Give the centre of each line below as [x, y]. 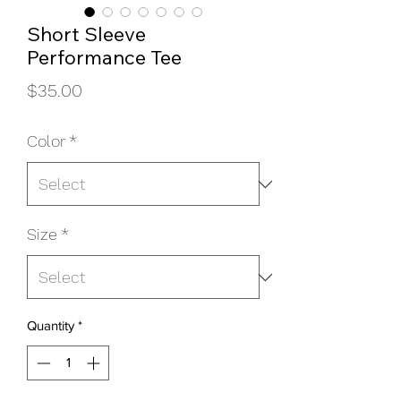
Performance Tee [104, 57]
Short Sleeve [86, 34]
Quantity [51, 325]
